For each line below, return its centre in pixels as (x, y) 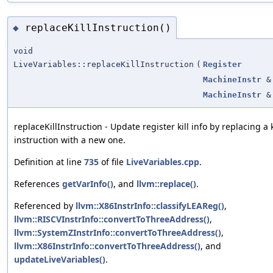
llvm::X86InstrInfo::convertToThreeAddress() (107, 246)
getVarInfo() (88, 184)
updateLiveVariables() (60, 260)
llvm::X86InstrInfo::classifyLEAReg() (150, 206)
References (38, 184)
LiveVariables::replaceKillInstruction (104, 65)
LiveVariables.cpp (163, 162)
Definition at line (49, 162)
